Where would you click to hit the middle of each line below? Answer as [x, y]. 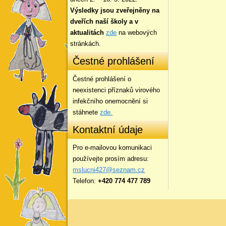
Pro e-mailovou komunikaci [112, 148]
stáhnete [87, 112]
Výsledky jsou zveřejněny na [115, 10]
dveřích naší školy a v [104, 21]
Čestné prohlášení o [102, 79]
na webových [137, 33]
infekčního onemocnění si [110, 101]
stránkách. [86, 44]
